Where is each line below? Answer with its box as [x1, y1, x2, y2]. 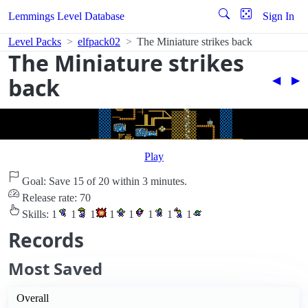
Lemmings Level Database [8, 10, 124, 22]
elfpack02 [78, 36, 120, 47]
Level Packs [8, 36, 61, 47]
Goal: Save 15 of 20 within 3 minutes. [19, 175, 187, 188]
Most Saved [8, 257, 102, 280]
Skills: [19, 208, 52, 221]
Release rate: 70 [19, 192, 91, 204]
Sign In [263, 10, 294, 22]
